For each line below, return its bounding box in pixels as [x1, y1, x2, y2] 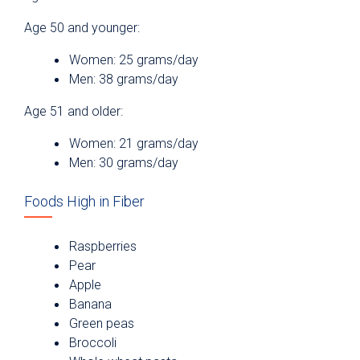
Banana [69, 297, 112, 313]
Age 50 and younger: [24, 20, 140, 36]
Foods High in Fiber [24, 193, 145, 211]
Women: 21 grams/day [69, 136, 198, 152]
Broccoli [69, 335, 117, 351]
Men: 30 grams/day [69, 155, 178, 171]
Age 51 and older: [24, 104, 123, 120]
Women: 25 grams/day [69, 52, 198, 68]
